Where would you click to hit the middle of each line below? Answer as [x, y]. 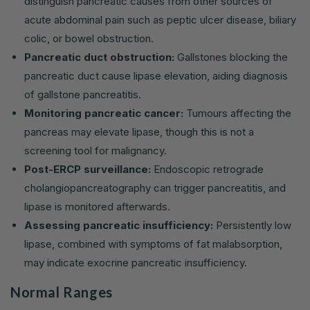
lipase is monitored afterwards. [97, 206]
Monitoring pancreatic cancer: [104, 113]
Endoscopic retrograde [207, 169]
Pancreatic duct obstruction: [99, 57]
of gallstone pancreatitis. [83, 94]
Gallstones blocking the [231, 57]
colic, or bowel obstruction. [89, 38]
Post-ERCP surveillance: [88, 169]
